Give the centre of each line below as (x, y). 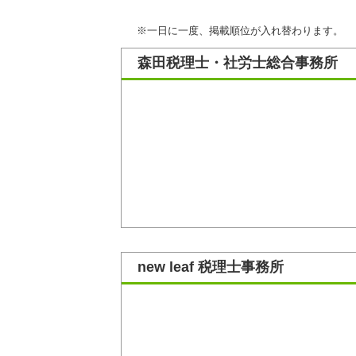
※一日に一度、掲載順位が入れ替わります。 (240, 31)
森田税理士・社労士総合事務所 (238, 63)
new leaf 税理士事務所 (211, 267)
